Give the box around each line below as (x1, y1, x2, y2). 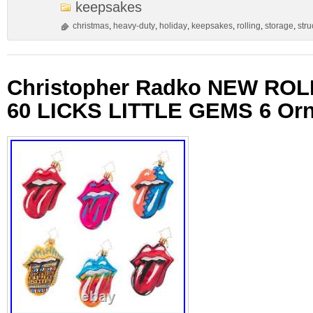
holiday (159, 21, 187, 31)
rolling (237, 21, 261, 31)
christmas (73, 21, 109, 31)
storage (265, 21, 293, 31)
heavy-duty (113, 21, 155, 31)
